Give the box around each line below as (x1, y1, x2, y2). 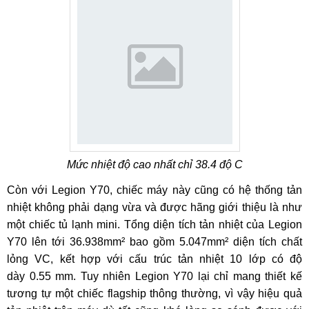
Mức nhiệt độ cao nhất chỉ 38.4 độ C (66, 159, 243, 170)
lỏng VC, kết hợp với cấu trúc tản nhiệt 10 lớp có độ (7, 253, 302, 265)
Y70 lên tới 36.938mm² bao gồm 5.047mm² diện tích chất (7, 236, 302, 248)
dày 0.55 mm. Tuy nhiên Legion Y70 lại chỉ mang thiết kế (7, 270, 302, 282)
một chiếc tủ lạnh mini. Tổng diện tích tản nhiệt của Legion (7, 219, 302, 230)
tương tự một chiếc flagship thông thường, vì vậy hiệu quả (7, 288, 302, 299)
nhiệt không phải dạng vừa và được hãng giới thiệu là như (7, 201, 302, 213)
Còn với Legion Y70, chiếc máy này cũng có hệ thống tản (7, 184, 302, 196)
